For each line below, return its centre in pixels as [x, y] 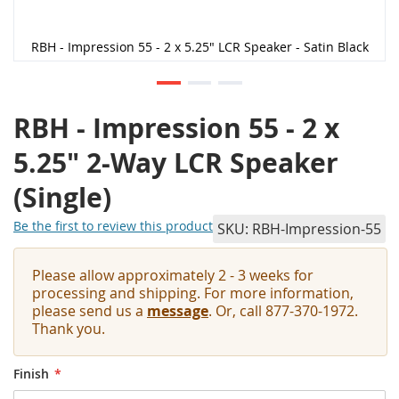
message [178, 311]
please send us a [90, 311]
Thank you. [69, 329]
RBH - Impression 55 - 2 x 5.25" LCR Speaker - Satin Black [199, 47]
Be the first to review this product [113, 225]
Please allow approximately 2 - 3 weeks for [173, 276]
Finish [31, 374]
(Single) [62, 198]
